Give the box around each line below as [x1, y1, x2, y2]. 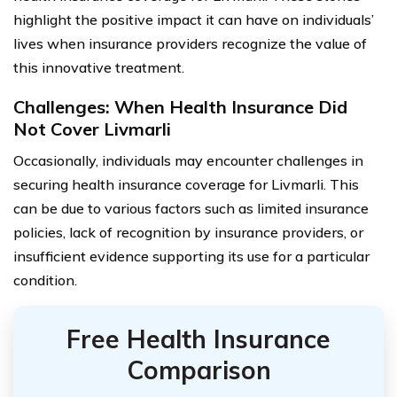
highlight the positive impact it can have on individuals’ [13, 10, 374, 28]
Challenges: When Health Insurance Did [13, 95, 347, 118]
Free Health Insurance [66, 323, 331, 354]
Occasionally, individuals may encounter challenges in [13, 151, 363, 169]
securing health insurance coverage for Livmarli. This [13, 175, 359, 193]
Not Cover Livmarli [13, 117, 171, 140]
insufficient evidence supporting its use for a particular [13, 246, 370, 265]
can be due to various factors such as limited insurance [13, 198, 369, 217]
